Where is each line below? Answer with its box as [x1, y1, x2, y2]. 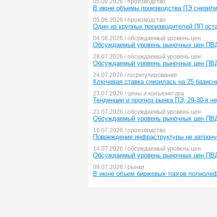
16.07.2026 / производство [93, 127, 166, 134]
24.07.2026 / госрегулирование [93, 72, 177, 78]
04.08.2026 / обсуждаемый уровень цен [93, 35, 201, 42]
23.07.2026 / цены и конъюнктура [93, 90, 184, 97]
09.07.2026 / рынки [93, 164, 144, 170]
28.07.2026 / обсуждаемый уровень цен [93, 53, 201, 60]
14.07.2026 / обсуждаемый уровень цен [93, 145, 201, 152]
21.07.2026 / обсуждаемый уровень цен [93, 108, 201, 115]
